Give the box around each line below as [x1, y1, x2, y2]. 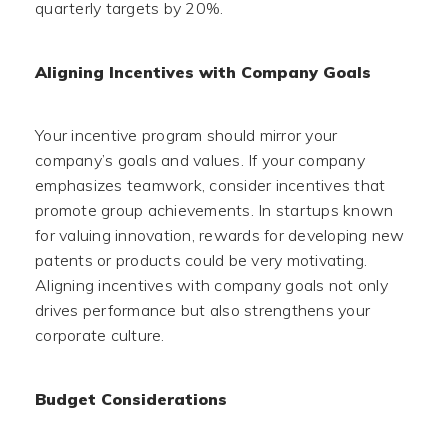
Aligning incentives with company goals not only [35, 275, 388, 295]
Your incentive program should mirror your [35, 125, 338, 145]
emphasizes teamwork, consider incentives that [35, 175, 386, 195]
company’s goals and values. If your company [35, 150, 365, 170]
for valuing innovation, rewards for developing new [35, 225, 405, 245]
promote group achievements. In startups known [35, 200, 394, 220]
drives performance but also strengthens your [35, 300, 370, 320]
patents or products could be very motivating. [35, 250, 368, 270]
